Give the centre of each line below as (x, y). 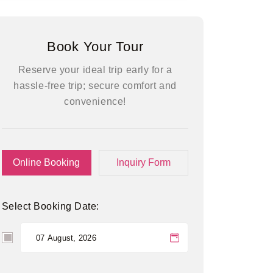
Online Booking (47, 162)
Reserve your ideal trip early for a (95, 70)
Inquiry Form (144, 162)
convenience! (95, 101)
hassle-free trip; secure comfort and (95, 86)
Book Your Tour (95, 47)
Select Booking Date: (51, 206)
